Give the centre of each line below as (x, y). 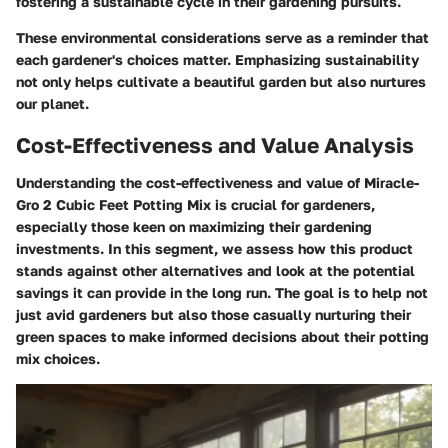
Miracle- (391, 183)
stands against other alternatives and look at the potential (215, 271)
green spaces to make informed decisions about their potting (222, 337)
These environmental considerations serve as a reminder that (222, 37)
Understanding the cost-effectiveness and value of (190, 183)
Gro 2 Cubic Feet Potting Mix (113, 205)
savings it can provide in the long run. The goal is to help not (222, 293)
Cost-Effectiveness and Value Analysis (215, 144)
